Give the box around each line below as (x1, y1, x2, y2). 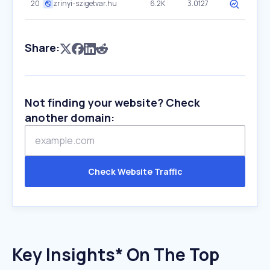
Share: (25, 40, 60, 55)
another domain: (25, 110, 115, 125)
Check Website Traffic (87, 166, 183, 177)
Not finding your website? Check (25, 95, 200, 110)
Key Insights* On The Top (12, 243, 219, 266)
